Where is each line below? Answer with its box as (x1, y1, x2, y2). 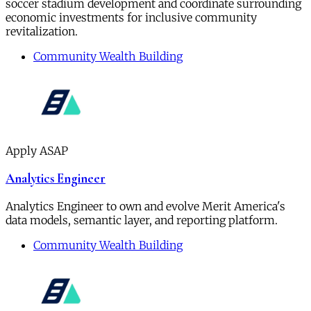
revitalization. (6, 24, 78, 39)
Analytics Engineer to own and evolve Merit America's (6, 199, 285, 213)
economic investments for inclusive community (6, 10, 257, 25)
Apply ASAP (6, 144, 68, 158)
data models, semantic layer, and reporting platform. (6, 212, 278, 227)
